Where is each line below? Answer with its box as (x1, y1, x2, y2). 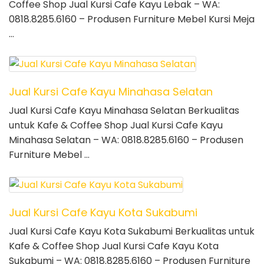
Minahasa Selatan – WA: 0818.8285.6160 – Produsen (9, 133, 243, 147)
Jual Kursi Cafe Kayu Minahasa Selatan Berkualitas (9, 104, 239, 118)
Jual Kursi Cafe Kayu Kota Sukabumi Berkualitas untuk (9, 225, 255, 239)
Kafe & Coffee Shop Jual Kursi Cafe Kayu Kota (9, 239, 219, 253)
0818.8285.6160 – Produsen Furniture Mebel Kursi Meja (9, 12, 255, 27)
